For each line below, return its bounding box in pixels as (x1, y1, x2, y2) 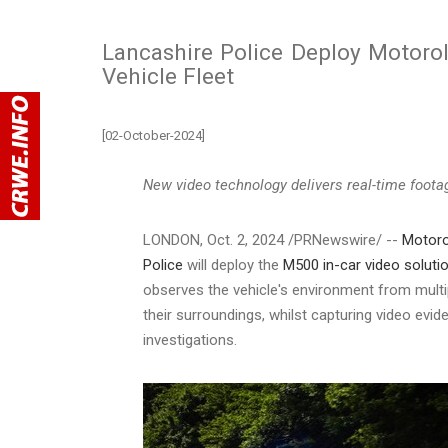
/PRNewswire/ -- (284, 230, 402, 249)
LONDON (143, 230, 200, 249)
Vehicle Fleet (102, 62, 234, 89)
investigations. (143, 330, 241, 349)
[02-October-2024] (102, 127, 205, 143)
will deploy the (183, 255, 283, 274)
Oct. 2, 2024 (207, 230, 284, 249)
